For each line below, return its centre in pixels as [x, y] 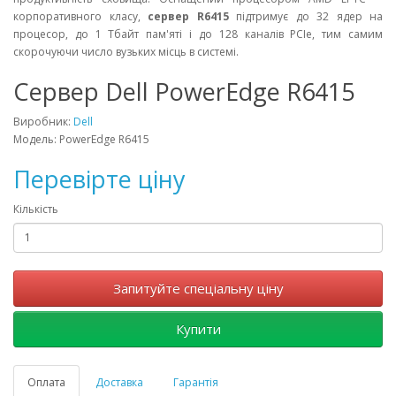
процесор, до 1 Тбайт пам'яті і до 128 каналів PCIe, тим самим [198, 34]
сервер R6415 [188, 16]
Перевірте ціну [99, 179]
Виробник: [43, 121]
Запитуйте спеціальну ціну [198, 288]
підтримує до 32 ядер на [305, 16]
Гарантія [196, 382]
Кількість [36, 209]
